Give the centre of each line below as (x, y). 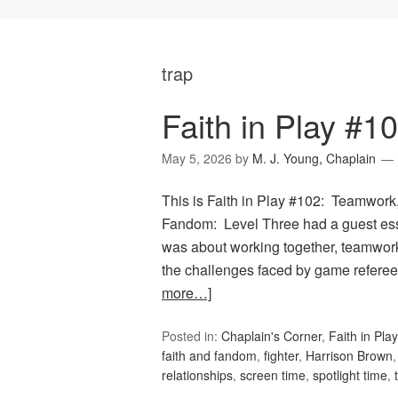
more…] (187, 293)
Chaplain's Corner (271, 336)
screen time (273, 375)
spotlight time (350, 375)
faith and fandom (209, 356)
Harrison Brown (349, 356)
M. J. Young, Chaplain (314, 159)
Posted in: (191, 336)
